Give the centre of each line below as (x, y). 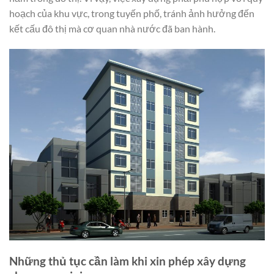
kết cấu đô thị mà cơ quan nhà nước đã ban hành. (112, 29)
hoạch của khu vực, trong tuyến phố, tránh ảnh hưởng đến (132, 13)
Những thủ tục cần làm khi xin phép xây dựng (128, 261)
